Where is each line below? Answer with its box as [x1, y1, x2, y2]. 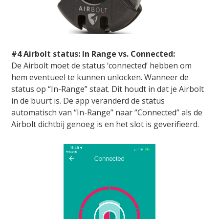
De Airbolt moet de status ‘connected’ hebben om [11, 60, 192, 71]
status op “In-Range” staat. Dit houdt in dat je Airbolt [11, 84, 204, 95]
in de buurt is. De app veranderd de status [11, 95, 165, 107]
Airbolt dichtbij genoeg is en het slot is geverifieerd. [11, 119, 199, 130]
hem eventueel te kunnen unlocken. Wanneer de [11, 72, 189, 83]
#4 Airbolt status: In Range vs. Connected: [11, 48, 175, 60]
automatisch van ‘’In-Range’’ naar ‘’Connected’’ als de [11, 107, 202, 118]
